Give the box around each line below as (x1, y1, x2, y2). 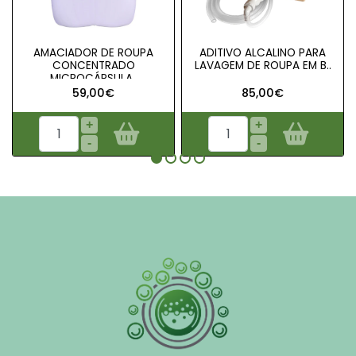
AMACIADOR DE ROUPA (33, 45, 153, 60)
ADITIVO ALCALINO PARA (199, 45, 326, 60)
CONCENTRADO (52, 58, 135, 73)
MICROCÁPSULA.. (49, 71, 137, 86)
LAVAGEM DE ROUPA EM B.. (194, 58, 331, 73)
